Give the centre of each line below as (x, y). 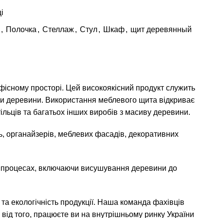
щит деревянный (161, 29)
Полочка (21, 29)
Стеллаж (58, 29)
